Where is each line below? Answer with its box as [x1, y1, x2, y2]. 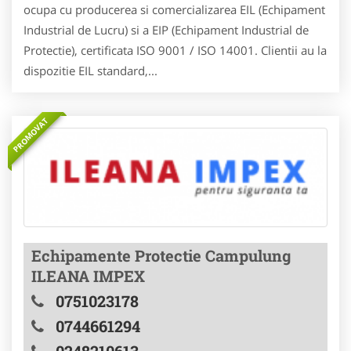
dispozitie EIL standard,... [24, 63, 157, 79]
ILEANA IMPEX [31, 266, 145, 287]
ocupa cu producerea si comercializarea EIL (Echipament [24, 2, 325, 18]
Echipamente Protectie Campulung [31, 245, 291, 266]
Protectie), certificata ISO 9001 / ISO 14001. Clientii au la [24, 42, 327, 59]
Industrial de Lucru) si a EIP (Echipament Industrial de [24, 22, 309, 38]
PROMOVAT [10, 115, 51, 155]
